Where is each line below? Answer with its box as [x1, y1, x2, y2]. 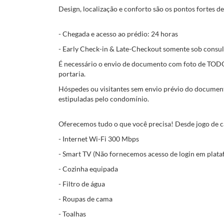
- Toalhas [58, 209, 86, 218]
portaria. [58, 69, 85, 78]
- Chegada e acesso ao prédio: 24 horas [58, 29, 178, 38]
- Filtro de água [58, 179, 105, 188]
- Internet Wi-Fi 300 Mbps [58, 134, 139, 143]
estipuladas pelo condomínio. [58, 94, 149, 103]
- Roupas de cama [58, 194, 112, 203]
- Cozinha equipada [58, 164, 118, 173]
